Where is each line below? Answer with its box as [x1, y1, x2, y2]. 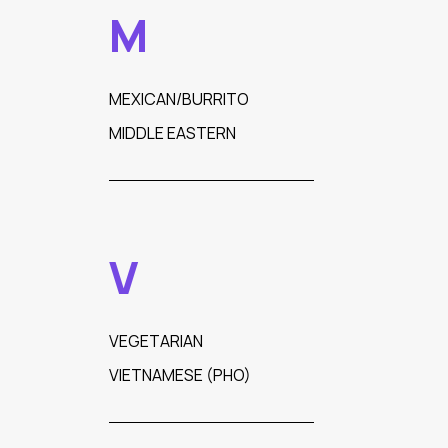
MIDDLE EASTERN [108, 122, 236, 144]
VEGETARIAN [108, 330, 203, 352]
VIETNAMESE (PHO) [108, 364, 251, 386]
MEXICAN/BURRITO [108, 88, 249, 110]
